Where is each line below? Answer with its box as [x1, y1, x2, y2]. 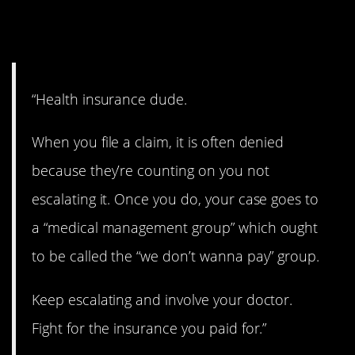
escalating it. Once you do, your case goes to [32, 189, 319, 209]
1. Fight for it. [12, 12, 193, 54]
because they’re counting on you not [32, 161, 269, 181]
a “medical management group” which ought [32, 218, 319, 238]
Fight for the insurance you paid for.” [32, 318, 267, 338]
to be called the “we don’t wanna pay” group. [32, 246, 320, 266]
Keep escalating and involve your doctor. [32, 289, 293, 309]
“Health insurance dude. [32, 90, 188, 109]
